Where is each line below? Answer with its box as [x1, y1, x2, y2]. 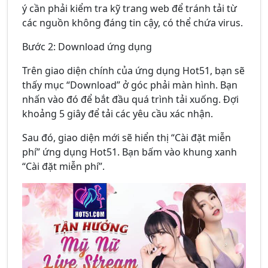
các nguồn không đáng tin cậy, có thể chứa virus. [22, 16, 243, 30]
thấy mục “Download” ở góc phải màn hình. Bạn [22, 78, 237, 92]
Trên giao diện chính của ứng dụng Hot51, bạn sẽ [22, 64, 245, 78]
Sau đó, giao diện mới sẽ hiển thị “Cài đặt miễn [22, 131, 231, 145]
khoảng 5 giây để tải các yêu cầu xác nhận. [22, 107, 213, 121]
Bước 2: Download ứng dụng [22, 40, 152, 54]
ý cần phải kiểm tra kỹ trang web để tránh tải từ [22, 2, 237, 16]
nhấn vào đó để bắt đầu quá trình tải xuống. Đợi [22, 93, 239, 106]
